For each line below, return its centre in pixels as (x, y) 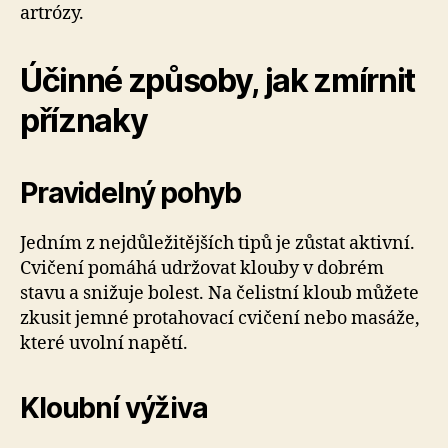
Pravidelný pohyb (130, 192)
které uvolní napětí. (104, 343)
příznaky (84, 120)
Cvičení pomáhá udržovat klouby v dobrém (202, 268)
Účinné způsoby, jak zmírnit (218, 80)
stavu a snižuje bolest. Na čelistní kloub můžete (219, 293)
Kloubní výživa (114, 407)
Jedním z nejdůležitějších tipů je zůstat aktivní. (217, 243)
